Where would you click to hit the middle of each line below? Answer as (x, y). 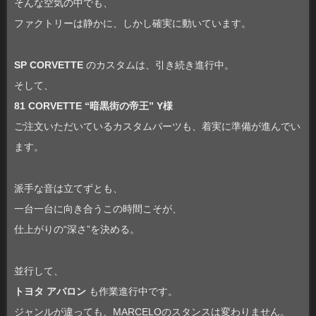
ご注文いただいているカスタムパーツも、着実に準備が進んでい (157, 126)
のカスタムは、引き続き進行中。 (159, 65)
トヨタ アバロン (50, 291)
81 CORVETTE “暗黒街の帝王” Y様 (93, 105)
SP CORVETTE (49, 65)
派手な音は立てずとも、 (68, 188)
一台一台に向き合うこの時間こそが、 (98, 208)
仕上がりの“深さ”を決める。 (77, 229)
